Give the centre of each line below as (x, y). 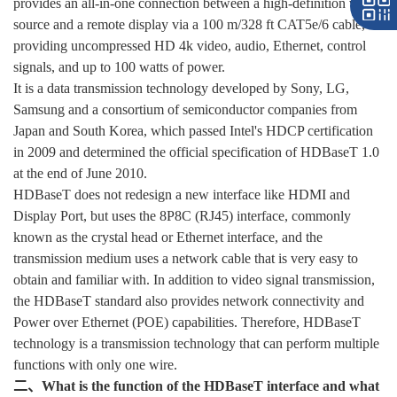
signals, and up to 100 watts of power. (119, 66)
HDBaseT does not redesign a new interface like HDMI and (182, 194)
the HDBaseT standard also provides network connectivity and (189, 300)
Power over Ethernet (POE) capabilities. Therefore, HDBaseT (187, 322)
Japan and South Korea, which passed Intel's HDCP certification (193, 130)
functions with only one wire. (95, 364)
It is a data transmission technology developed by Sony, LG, (181, 88)
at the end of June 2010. (80, 173)
